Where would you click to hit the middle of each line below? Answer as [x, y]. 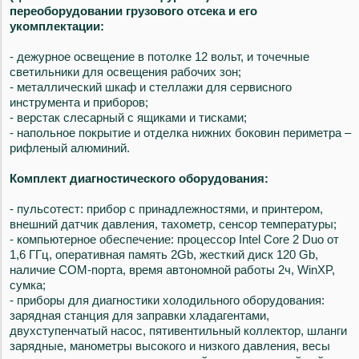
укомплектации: [57, 26]
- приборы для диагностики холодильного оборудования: [167, 300]
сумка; [28, 284]
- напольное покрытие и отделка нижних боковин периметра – [180, 132]
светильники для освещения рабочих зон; [125, 71]
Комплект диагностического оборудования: [139, 178]
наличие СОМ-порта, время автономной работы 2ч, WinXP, [172, 269]
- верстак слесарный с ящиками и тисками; [128, 117]
